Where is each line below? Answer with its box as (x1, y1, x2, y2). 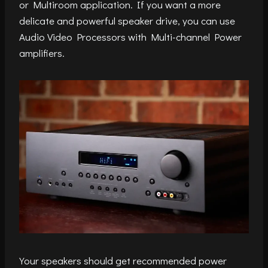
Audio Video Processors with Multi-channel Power (19, 30, 242, 44)
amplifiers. (19, 46, 65, 60)
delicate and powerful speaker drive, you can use (19, 14, 235, 28)
